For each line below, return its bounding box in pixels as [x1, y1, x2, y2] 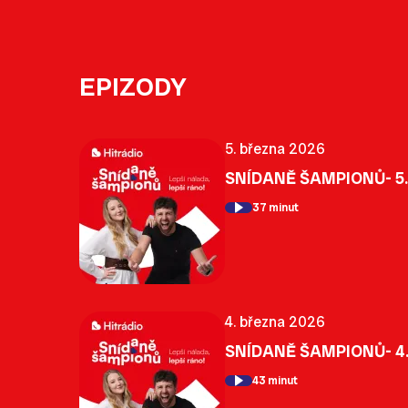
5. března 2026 [225, 138, 325, 158]
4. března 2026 [225, 311, 325, 331]
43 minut [252, 373, 298, 389]
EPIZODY [79, 69, 187, 104]
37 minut [252, 200, 299, 216]
